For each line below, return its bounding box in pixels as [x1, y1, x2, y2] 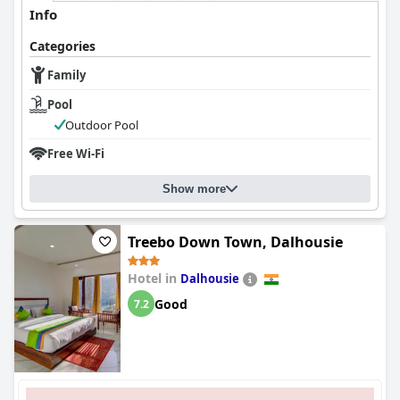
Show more [162, 182, 226, 196]
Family [47, 67, 86, 83]
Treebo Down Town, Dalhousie [128, 232, 343, 252]
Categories [29, 37, 96, 54]
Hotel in [128, 270, 180, 287]
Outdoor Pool [65, 117, 138, 133]
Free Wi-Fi [47, 146, 104, 162]
